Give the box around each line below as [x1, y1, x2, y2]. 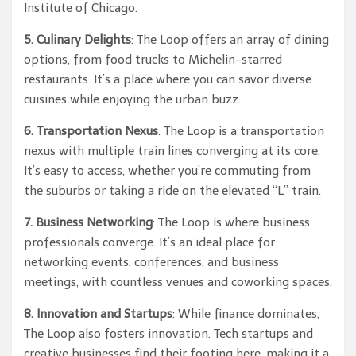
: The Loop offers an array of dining [131, 33, 329, 47]
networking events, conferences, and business [24, 255, 279, 269]
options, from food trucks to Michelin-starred [24, 52, 282, 67]
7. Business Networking [24, 215, 153, 230]
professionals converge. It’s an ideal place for [24, 235, 275, 250]
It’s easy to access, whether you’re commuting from [24, 164, 311, 178]
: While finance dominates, [172, 307, 319, 321]
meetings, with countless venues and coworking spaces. [24, 275, 332, 289]
